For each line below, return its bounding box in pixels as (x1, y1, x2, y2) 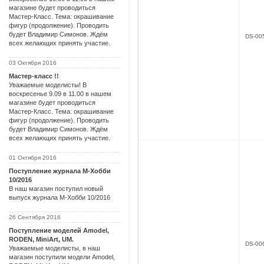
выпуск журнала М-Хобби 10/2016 (9, 193, 110, 201)
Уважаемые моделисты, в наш (9, 244, 100, 252)
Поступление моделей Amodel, (9, 226, 109, 234)
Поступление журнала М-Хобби (9, 167, 111, 174)
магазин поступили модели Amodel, (9, 253, 115, 260)
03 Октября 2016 (9, 59, 57, 66)
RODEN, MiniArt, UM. (9, 235, 74, 243)
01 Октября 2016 (9, 154, 57, 161)
